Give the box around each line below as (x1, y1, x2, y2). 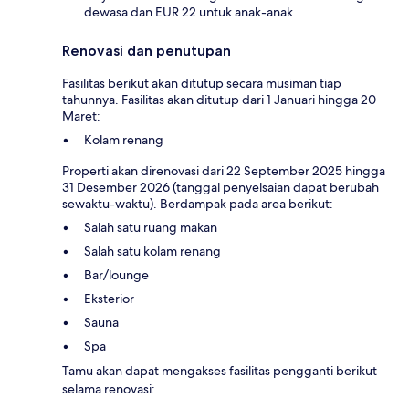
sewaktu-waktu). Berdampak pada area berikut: (62, 194, 333, 212)
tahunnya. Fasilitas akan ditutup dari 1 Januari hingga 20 (62, 90, 376, 108)
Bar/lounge (84, 266, 149, 283)
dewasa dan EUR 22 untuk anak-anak (84, 3, 293, 20)
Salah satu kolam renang (84, 242, 221, 259)
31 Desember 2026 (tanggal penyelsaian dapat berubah (62, 178, 379, 195)
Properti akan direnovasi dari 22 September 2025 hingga (62, 162, 385, 179)
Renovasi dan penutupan (62, 41, 231, 59)
